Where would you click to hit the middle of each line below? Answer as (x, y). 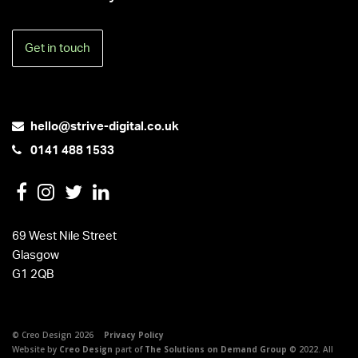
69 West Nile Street (64, 236)
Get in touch (58, 48)
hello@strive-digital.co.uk (105, 126)
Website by (36, 349)
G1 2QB (33, 274)
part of (129, 349)
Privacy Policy (134, 334)
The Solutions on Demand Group (216, 349)
